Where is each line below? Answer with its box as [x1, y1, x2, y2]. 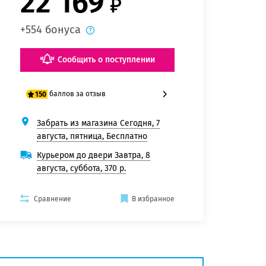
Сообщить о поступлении [57, 55, 155, 65]
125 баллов [41, 125, 78, 134]
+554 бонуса [20, 23, 81, 37]
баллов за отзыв [49, 90, 106, 99]
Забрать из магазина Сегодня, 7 [37, 118, 160, 129]
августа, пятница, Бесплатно [37, 131, 147, 142]
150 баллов [41, 139, 78, 148]
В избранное [132, 195, 175, 204]
